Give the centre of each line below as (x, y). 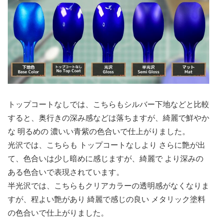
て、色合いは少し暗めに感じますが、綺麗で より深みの (106, 158)
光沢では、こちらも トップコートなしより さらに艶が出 (107, 145)
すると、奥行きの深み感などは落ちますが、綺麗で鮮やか (108, 118)
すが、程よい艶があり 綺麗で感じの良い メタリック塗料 (107, 199)
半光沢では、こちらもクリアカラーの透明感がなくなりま (108, 186)
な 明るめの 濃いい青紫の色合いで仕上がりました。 (99, 131)
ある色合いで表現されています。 (66, 172)
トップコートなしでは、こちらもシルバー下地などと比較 (108, 104)
